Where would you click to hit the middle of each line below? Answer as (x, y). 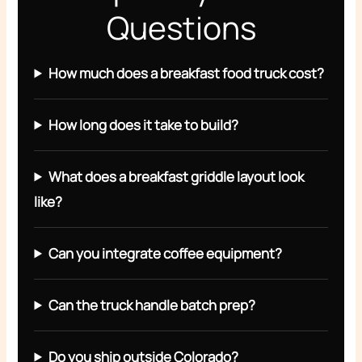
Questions (181, 27)
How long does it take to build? (144, 124)
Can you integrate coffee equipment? (166, 253)
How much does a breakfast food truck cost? (187, 73)
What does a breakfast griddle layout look (177, 176)
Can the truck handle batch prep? (152, 305)
